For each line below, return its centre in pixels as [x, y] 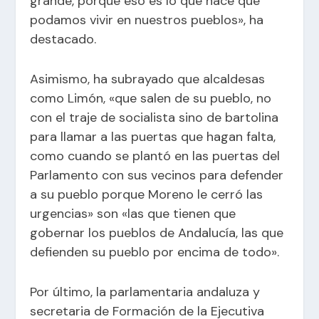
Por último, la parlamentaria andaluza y [145, 292]
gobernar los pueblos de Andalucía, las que [157, 233]
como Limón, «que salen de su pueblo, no [151, 99]
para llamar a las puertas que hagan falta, [153, 137]
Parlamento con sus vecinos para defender [157, 176]
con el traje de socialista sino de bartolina [155, 118]
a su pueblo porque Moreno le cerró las [147, 195]
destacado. [63, 40]
